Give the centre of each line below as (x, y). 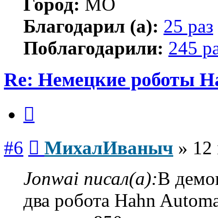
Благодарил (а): (91, 26)
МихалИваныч (109, 147)
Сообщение (58, 137)
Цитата (46, 104)
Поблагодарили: (93, 48)
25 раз (188, 26)
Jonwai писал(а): (91, 178)
